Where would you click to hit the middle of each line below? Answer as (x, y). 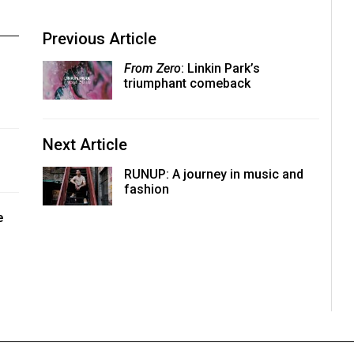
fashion (146, 190)
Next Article (85, 145)
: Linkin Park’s (220, 69)
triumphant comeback (187, 84)
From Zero (152, 69)
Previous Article (100, 39)
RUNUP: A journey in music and (213, 175)
